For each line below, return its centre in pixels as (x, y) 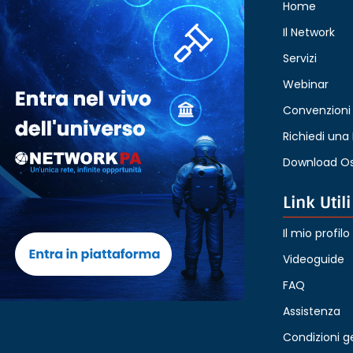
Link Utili (316, 202)
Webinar (305, 84)
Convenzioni (316, 110)
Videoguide (313, 259)
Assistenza (311, 311)
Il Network (308, 32)
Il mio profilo (316, 233)
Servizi (299, 58)
